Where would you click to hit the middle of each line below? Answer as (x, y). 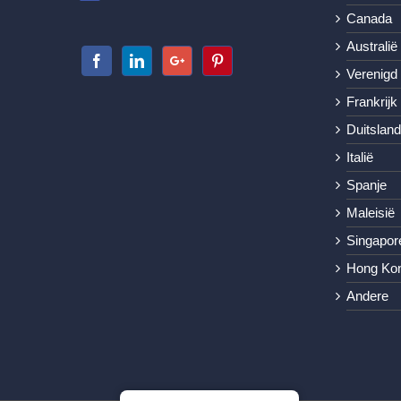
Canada (369, 19)
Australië (372, 47)
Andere (367, 296)
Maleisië (371, 213)
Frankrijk (372, 102)
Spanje (367, 185)
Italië (360, 158)
